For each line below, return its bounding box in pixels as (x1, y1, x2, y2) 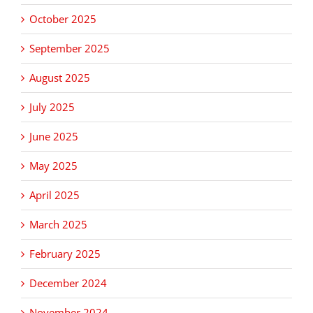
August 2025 (29, 71, 90, 85)
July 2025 (29, 100, 75, 115)
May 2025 (29, 159, 78, 173)
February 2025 (29, 247, 101, 261)
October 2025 (29, 12, 96, 27)
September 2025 (29, 41, 110, 56)
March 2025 (29, 217, 87, 232)
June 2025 (29, 129, 78, 144)
